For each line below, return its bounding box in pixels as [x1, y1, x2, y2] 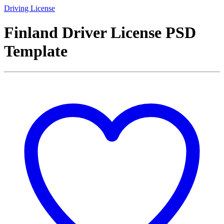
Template [4, 42, 67, 60]
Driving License [4, 4, 55, 12]
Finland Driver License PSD [4, 23, 196, 42]
